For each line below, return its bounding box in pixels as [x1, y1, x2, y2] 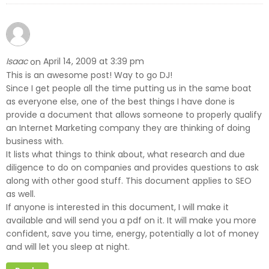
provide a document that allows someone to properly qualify [6, 108, 262, 121]
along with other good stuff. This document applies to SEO [6, 174, 252, 187]
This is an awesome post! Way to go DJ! [6, 68, 172, 81]
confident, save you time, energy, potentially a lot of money [6, 227, 259, 240]
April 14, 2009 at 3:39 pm [43, 55, 144, 68]
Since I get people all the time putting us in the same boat [6, 82, 252, 94]
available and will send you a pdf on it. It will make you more [6, 214, 256, 226]
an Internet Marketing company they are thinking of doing [6, 121, 250, 134]
